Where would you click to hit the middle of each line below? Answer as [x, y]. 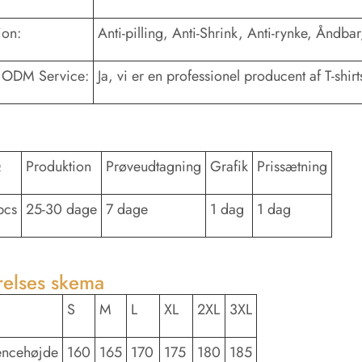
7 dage [127, 209]
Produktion [59, 166]
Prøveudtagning [154, 166]
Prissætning [292, 166]
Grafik [229, 166]
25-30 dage [61, 209]
